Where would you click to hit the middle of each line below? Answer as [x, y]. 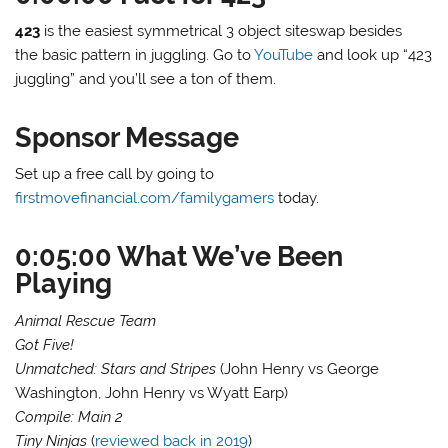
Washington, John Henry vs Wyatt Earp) [152, 392]
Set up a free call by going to [115, 174]
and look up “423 [373, 55]
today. [297, 198]
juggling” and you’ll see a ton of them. [146, 79]
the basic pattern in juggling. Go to [135, 55]
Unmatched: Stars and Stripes [116, 368]
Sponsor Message [127, 136]
